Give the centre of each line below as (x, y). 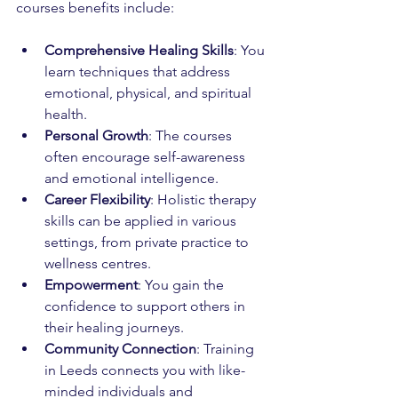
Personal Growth (96, 135)
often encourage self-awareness (147, 157)
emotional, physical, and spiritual (150, 93)
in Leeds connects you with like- (145, 370)
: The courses (192, 135)
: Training (227, 349)
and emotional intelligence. (131, 178)
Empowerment (91, 285)
